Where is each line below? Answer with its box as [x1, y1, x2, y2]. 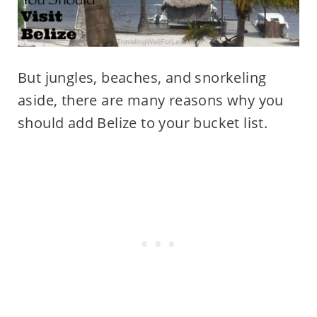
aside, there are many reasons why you [17, 90, 284, 110]
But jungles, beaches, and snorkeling [17, 67, 267, 87]
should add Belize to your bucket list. [17, 113, 268, 132]
